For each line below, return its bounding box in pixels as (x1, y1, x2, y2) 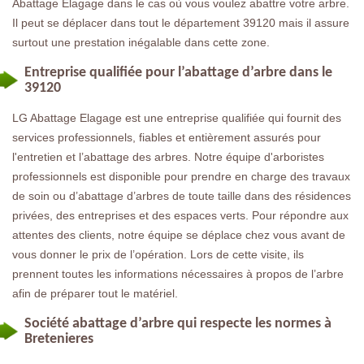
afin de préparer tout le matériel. (12, 286, 178, 300)
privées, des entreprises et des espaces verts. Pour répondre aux (12, 208, 349, 222)
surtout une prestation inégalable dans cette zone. (12, 35, 270, 49)
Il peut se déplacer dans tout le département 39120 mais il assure (12, 15, 349, 29)
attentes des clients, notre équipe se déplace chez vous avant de (12, 227, 345, 241)
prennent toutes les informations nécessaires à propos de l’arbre (12, 266, 344, 280)
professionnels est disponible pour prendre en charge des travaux (12, 169, 350, 183)
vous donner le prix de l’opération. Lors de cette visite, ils (12, 247, 304, 261)
